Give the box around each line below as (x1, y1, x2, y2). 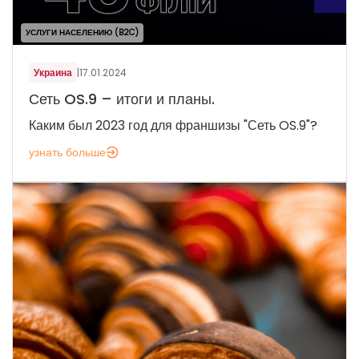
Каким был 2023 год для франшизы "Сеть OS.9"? (29, 116, 317, 135)
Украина (34, 66, 72, 80)
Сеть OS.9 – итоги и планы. (29, 89, 215, 110)
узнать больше (29, 144, 106, 161)
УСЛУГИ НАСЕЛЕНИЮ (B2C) (26, 26, 139, 39)
